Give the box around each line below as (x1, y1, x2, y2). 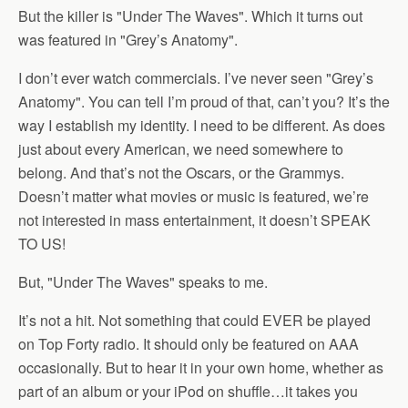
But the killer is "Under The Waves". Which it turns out (18, 5, 362, 26)
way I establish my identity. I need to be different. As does (18, 115, 385, 136)
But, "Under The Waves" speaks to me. (18, 271, 268, 292)
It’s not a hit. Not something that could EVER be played (18, 310, 371, 331)
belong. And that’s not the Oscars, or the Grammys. (18, 162, 344, 183)
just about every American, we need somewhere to (18, 138, 343, 159)
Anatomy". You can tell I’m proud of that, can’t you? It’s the (18, 91, 390, 112)
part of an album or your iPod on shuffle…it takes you (18, 381, 358, 402)
